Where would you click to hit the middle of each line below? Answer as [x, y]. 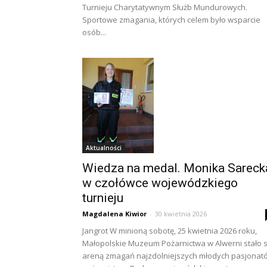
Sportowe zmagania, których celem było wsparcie [171, 19]
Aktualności [104, 148]
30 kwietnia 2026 [181, 213]
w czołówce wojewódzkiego [160, 183]
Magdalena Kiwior [114, 213]
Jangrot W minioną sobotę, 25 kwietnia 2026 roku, [170, 230]
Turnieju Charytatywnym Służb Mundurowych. [165, 7]
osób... [94, 32]
